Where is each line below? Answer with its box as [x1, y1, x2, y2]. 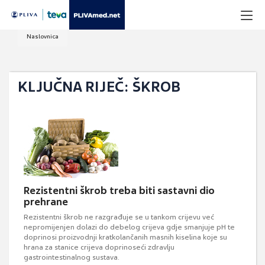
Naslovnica [27, 33, 59, 40]
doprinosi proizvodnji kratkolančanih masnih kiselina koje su [24, 232, 227, 242]
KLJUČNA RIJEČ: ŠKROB [18, 77, 180, 96]
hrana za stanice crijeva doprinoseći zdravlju [24, 243, 174, 252]
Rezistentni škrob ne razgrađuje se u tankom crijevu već [24, 212, 214, 222]
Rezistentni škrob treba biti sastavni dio [24, 184, 215, 197]
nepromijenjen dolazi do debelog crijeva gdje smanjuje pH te [24, 222, 235, 232]
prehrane [24, 195, 68, 208]
